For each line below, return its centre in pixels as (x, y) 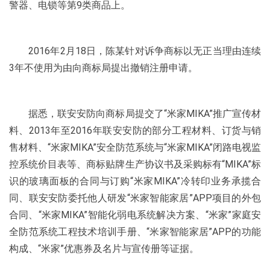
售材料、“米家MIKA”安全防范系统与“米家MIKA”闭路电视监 (135, 147)
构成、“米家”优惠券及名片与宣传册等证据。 (104, 249)
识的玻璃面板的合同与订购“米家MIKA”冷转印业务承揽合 (135, 181)
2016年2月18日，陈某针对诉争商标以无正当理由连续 (135, 51)
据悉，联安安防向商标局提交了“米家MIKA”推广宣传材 (135, 114)
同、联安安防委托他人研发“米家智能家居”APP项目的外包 (135, 198)
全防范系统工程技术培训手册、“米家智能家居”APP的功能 (135, 232)
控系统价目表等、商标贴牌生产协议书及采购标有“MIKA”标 (135, 164)
